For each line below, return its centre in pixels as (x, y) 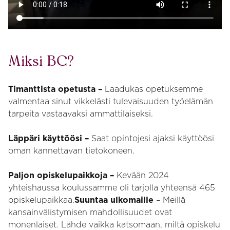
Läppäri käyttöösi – (50, 138)
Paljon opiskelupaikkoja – (62, 175)
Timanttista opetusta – (56, 89)
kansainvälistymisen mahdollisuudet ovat (90, 212)
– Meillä (169, 200)
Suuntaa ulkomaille (114, 200)
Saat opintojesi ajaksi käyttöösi (153, 138)
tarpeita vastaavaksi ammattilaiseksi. (81, 113)
